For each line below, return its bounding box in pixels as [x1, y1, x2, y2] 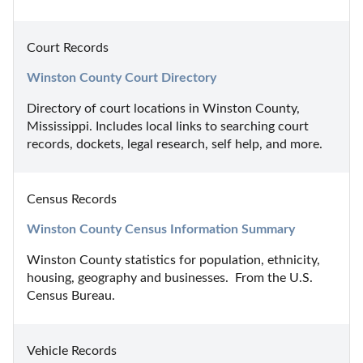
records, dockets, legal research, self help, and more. [27, 137, 322, 151]
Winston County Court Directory [27, 70, 216, 84]
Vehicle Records [27, 344, 117, 357]
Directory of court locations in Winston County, [27, 101, 300, 115]
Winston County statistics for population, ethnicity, [27, 253, 320, 267]
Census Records [27, 192, 117, 206]
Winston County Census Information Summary [27, 222, 295, 236]
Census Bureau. [27, 288, 115, 302]
